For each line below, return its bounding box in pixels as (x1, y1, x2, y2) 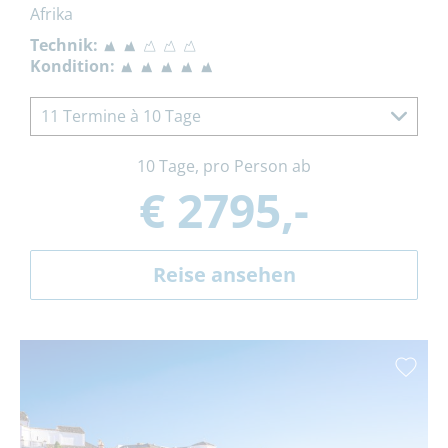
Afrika (30, 2, 73, 25)
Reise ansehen (152, 260, 296, 288)
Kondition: (30, 54, 115, 77)
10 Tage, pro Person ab (137, 154, 311, 177)
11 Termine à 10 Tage (41, 104, 201, 127)
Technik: (30, 33, 98, 56)
